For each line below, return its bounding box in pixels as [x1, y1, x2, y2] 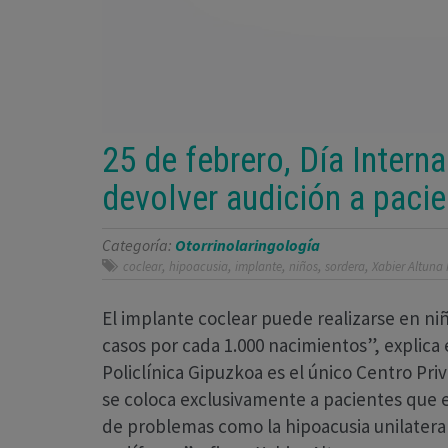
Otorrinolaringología [175, 234, 320, 255]
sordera [325, 257, 365, 275]
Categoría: [102, 234, 175, 255]
